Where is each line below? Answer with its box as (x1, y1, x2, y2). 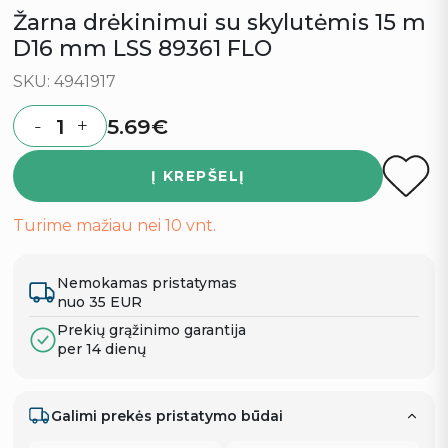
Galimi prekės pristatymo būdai (51, 406, 284, 425)
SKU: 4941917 (13, 72, 117, 92)
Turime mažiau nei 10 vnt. (13, 216, 217, 236)
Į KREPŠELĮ (150, 167, 246, 186)
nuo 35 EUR (57, 293, 143, 312)
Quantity (58, 126, 130, 146)
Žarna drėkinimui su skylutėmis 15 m (13, 9, 427, 37)
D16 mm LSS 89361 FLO (13, 35, 273, 63)
